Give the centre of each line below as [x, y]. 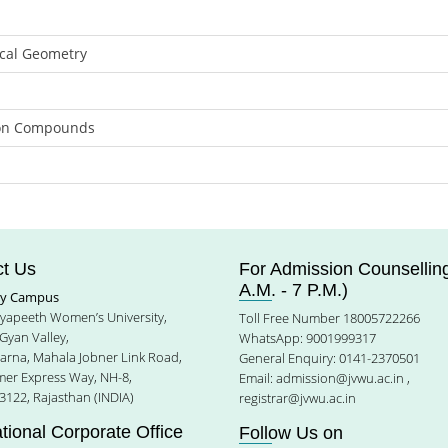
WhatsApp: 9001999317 [307, 338]
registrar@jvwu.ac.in [297, 398]
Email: [257, 378]
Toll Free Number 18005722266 [329, 318]
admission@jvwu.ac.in [340, 378]
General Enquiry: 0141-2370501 [329, 358]
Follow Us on [291, 433]
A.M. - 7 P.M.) [293, 290]
